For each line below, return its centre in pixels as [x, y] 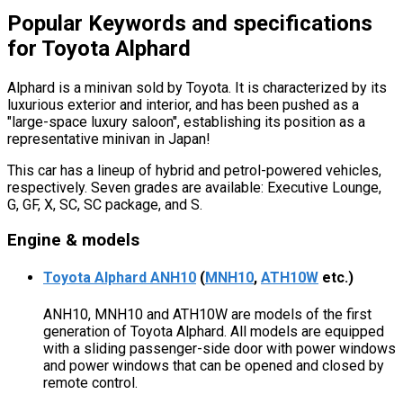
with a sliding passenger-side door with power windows [219, 348]
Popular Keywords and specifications [190, 24]
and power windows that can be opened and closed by [214, 365]
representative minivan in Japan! [109, 139]
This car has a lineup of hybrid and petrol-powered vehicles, [194, 171]
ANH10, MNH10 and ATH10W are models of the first [207, 314]
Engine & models [73, 241]
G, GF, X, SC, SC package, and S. [105, 205]
